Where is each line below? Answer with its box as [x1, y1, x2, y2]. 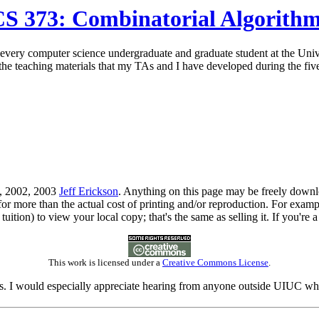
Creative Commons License [162, 257, 268, 268]
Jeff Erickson [59, 185, 118, 198]
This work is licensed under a [48, 257, 162, 268]
